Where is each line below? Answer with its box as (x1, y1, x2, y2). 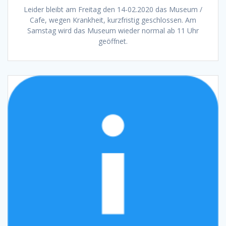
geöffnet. (98, 36, 128, 46)
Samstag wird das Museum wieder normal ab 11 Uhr (27, 25, 199, 35)
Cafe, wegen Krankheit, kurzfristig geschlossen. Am (30, 15, 196, 25)
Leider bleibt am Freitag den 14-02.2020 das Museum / (24, 4, 202, 14)
